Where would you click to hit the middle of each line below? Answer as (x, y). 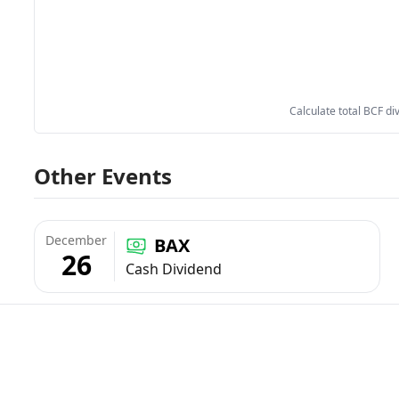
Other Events (103, 176)
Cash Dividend (174, 269)
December (76, 240)
